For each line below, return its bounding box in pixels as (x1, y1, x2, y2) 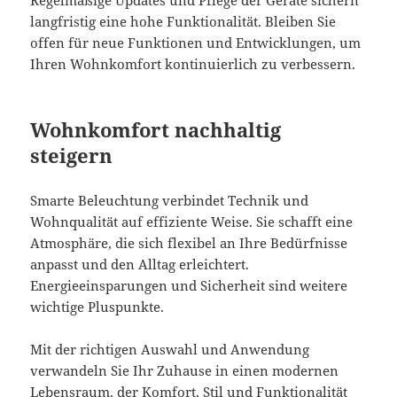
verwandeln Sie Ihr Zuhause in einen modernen (30, 361, 339, 379)
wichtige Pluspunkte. (30, 297, 165, 315)
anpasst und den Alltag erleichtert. (30, 254, 250, 273)
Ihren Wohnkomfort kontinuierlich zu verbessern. (30, 54, 356, 73)
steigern (30, 141, 113, 168)
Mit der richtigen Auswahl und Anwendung (30, 339, 310, 358)
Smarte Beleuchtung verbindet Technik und (30, 191, 309, 209)
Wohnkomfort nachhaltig (30, 115, 282, 143)
